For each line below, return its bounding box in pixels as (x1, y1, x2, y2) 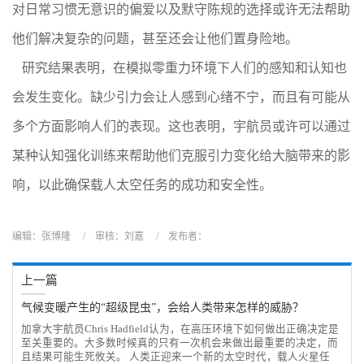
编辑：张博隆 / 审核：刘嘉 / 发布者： (12, 231, 207, 242)
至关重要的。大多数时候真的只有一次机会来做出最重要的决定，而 (21, 337, 338, 349)
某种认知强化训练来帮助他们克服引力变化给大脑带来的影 (12, 149, 350, 162)
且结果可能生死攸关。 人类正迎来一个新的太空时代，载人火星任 (21, 351, 330, 362)
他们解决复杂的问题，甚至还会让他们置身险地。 (12, 32, 298, 45)
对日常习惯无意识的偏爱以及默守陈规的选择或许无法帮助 (12, 2, 350, 16)
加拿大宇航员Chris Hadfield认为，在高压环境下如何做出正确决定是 (21, 323, 339, 335)
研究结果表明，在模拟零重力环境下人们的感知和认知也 (12, 61, 347, 75)
